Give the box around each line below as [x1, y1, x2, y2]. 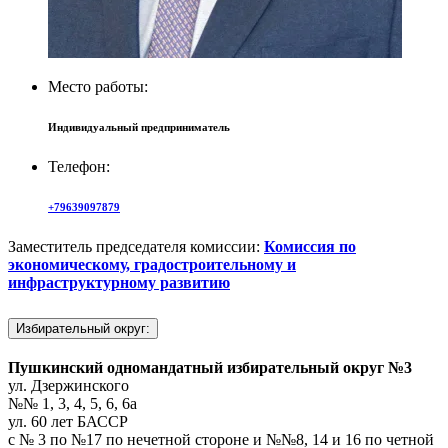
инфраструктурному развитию [8, 273, 230, 291]
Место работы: [48, 77, 148, 95]
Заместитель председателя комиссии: [8, 237, 260, 255]
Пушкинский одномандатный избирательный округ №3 [8, 358, 412, 376]
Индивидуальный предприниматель [48, 120, 230, 133]
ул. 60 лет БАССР [8, 412, 128, 430]
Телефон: [48, 157, 110, 175]
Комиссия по [264, 237, 356, 255]
